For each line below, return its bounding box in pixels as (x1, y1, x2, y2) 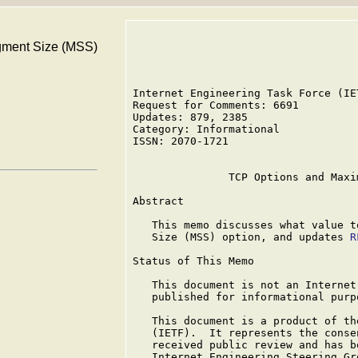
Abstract (133, 195, 184, 207)
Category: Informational (133, 123, 280, 135)
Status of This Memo (133, 255, 254, 267)
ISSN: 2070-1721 (133, 135, 229, 147)
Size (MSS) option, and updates (133, 231, 350, 243)
